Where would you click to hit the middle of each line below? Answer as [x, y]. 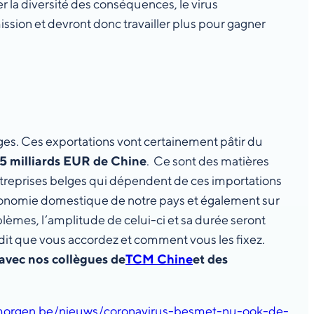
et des [210, 259]
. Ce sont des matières [208, 161]
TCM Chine [159, 259]
